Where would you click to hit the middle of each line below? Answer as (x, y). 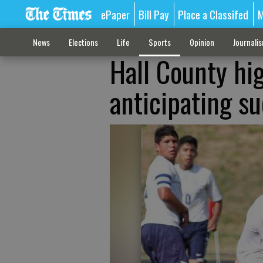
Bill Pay (154, 14)
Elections (83, 42)
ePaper (115, 14)
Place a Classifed (213, 14)
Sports (159, 42)
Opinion (202, 42)
